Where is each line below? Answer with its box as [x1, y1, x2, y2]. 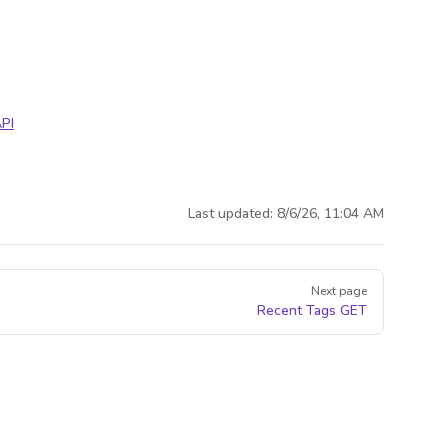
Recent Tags [257, 301, 340, 320]
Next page [311, 283, 367, 299]
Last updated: [188, 204, 277, 223]
